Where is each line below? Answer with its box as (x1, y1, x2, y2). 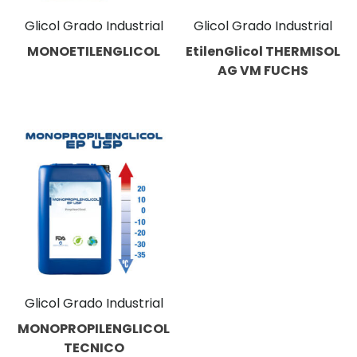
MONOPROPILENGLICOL (18, 319, 171, 338)
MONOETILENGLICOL (27, 42, 161, 61)
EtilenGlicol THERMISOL (186, 42, 341, 61)
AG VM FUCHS (218, 61, 309, 80)
